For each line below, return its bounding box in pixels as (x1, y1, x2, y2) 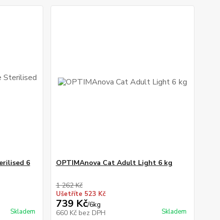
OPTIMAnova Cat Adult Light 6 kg (55, 158, 172, 168)
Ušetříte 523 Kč (55, 190, 106, 199)
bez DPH (78, 208, 106, 218)
